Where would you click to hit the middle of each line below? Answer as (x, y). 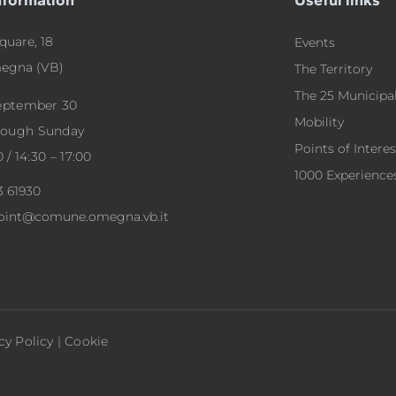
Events (314, 42)
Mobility (319, 122)
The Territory (333, 69)
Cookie (87, 341)
